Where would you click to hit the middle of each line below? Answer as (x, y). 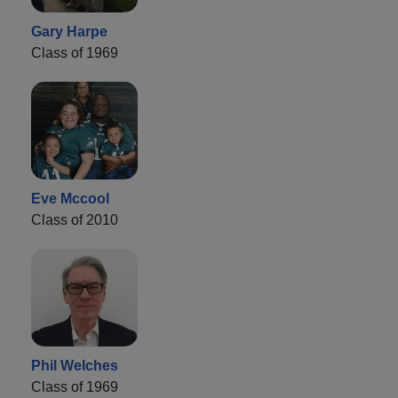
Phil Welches (75, 365)
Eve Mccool (70, 198)
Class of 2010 (75, 219)
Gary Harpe (69, 31)
